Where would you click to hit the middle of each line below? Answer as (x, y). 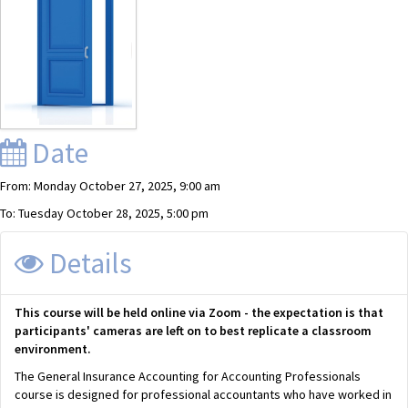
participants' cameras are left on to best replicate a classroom (193, 331)
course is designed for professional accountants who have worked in (203, 394)
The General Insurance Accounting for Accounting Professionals (188, 376)
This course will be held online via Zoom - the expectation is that (199, 312)
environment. (56, 349)
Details (88, 263)
